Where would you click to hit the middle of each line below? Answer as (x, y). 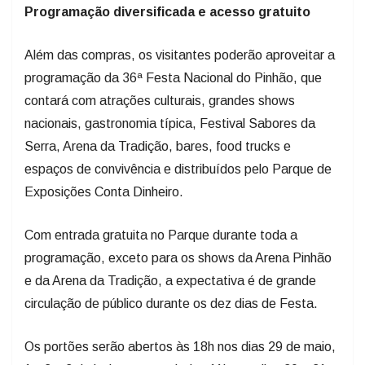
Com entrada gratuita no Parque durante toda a (161, 207)
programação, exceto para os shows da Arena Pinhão (178, 230)
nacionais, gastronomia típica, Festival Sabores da (170, 95)
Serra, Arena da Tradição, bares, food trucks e (158, 118)
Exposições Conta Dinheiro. (104, 164)
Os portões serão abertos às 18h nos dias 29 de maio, (180, 319)
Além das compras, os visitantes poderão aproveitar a (180, 27)
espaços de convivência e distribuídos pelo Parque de (178, 141)
